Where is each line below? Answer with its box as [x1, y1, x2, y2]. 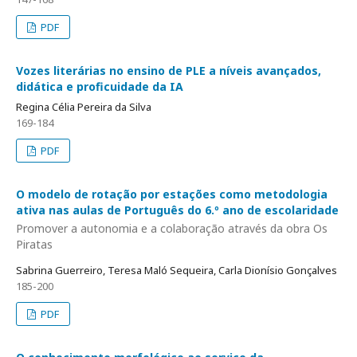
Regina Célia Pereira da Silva [16, 99, 151, 114]
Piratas [16, 237, 53, 253]
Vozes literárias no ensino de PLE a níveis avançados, [16, 62, 321, 78]
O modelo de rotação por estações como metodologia [16, 186, 328, 202]
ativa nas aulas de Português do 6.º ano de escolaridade [16, 202, 339, 218]
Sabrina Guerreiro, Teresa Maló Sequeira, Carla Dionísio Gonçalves [16, 263, 337, 278]
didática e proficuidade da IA [16, 78, 183, 94]
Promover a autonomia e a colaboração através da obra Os [16, 221, 328, 237]
